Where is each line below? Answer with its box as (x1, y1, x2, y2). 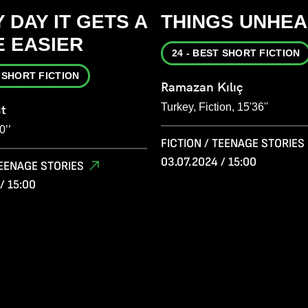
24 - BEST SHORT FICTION (172, 47, 300, 59)
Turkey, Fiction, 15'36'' (161, 101, 268, 113)
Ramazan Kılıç (161, 80, 243, 95)
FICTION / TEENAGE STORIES (161, 136, 305, 151)
